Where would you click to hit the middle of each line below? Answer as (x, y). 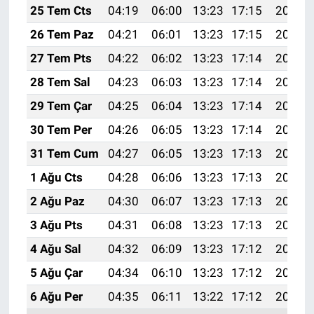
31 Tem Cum (64, 153)
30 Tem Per (61, 129)
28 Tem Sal (60, 82)
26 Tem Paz (62, 34)
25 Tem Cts (61, 10)
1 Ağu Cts (56, 177)
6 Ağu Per (56, 296)
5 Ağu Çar (56, 272)
